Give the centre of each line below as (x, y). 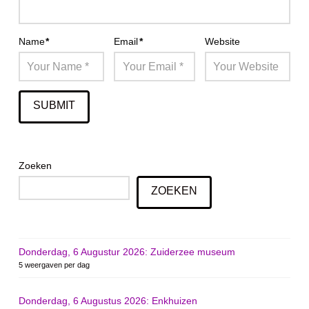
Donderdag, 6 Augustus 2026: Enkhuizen (108, 300)
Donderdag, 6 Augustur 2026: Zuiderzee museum (127, 252)
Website (222, 42)
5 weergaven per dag (54, 265)
